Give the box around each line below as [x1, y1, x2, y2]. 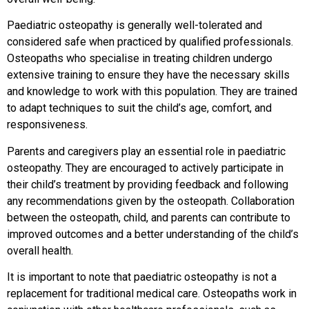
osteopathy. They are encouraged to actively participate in [7, 161, 283, 175]
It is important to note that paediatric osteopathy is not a [7, 270, 277, 284]
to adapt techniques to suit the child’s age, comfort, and [7, 101, 272, 115]
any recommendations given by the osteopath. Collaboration [7, 194, 295, 208]
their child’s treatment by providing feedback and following [7, 177, 288, 191]
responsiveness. [7, 118, 88, 132]
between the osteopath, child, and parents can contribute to [7, 210, 290, 224]
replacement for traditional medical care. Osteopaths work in [7, 287, 297, 301]
